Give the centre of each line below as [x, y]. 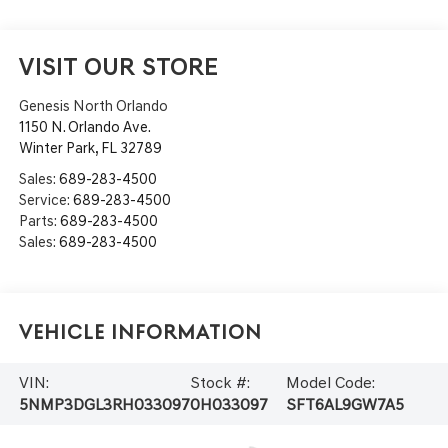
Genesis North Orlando [93, 105]
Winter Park [56, 147]
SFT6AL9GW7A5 [345, 405]
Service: [45, 199]
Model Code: [331, 383]
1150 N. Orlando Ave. [84, 126]
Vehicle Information [140, 333]
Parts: [39, 220]
